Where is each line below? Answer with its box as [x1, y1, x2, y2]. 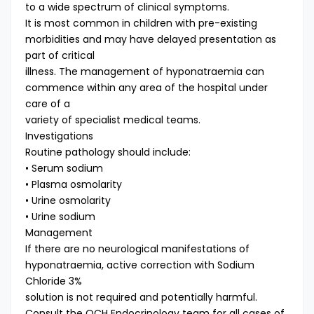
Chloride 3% [25, 274, 82, 288]
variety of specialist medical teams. [25, 113, 200, 127]
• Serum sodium [25, 161, 103, 175]
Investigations [25, 129, 93, 143]
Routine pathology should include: [25, 145, 191, 159]
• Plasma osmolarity [25, 177, 122, 191]
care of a [25, 97, 70, 111]
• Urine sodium [25, 210, 95, 224]
